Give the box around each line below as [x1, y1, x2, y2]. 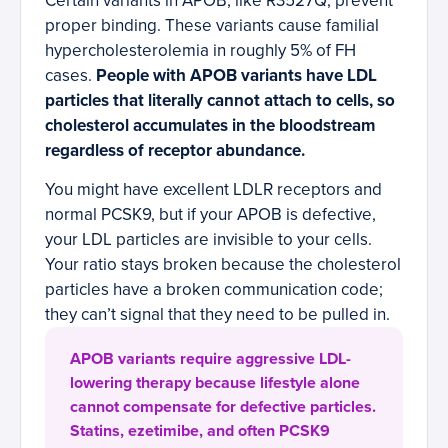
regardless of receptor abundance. [45, 140, 305, 162]
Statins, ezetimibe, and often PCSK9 [70, 421, 330, 442]
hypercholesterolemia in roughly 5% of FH [45, 40, 356, 62]
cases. [45, 65, 96, 87]
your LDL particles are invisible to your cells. [45, 229, 372, 251]
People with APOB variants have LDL [96, 65, 377, 87]
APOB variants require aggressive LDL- [70, 349, 351, 370]
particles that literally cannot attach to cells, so [45, 90, 395, 112]
